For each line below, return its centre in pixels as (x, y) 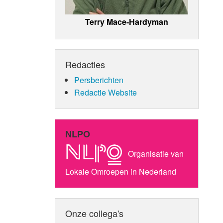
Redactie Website (105, 92)
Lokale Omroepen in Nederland (121, 171)
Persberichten (99, 80)
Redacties (85, 64)
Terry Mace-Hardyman (127, 21)
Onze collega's (95, 213)
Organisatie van (155, 153)
